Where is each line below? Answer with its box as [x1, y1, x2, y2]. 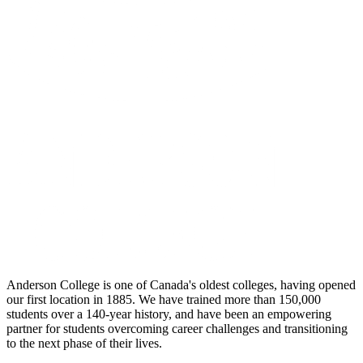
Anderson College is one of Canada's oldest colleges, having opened [6, 277, 356, 292]
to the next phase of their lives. [6, 335, 162, 350]
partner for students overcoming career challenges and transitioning [6, 321, 348, 335]
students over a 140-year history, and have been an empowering [6, 306, 331, 321]
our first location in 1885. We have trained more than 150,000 [6, 292, 321, 306]
